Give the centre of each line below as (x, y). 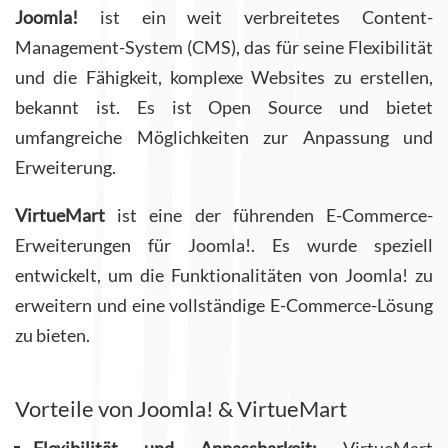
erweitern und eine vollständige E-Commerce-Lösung (224, 305)
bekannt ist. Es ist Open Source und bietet (224, 107)
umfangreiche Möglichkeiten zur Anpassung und (224, 137)
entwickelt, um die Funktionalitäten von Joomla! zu (224, 275)
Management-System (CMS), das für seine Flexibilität (224, 47)
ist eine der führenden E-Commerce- (269, 215)
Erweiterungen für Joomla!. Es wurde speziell (224, 245)
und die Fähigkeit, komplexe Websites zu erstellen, (224, 77)
